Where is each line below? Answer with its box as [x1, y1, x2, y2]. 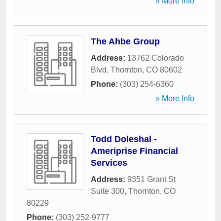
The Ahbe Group [91, 37, 160, 46]
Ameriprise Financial [91, 146, 178, 156]
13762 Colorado [127, 54, 184, 62]
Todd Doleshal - [91, 134, 157, 144]
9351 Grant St [127, 175, 176, 184]
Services [91, 158, 127, 168]
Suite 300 [91, 187, 124, 195]
